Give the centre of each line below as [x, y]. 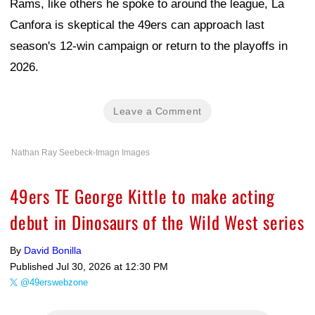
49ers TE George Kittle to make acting [142, 195]
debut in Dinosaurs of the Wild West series [157, 221]
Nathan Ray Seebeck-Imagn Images [81, 152]
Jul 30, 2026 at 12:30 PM [112, 266]
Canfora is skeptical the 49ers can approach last [137, 25]
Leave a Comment [157, 111]
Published [33, 266]
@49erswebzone [54, 282]
